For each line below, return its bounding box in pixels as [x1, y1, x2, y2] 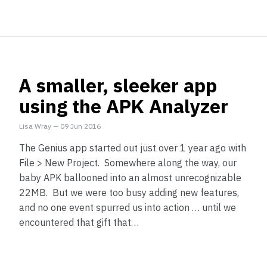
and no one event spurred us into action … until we [19, 201, 236, 213]
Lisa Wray [19, 122, 51, 131]
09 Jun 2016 [60, 122, 101, 131]
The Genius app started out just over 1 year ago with [19, 142, 246, 154]
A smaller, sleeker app [18, 73, 217, 98]
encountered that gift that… [19, 216, 139, 228]
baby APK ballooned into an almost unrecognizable [19, 172, 241, 184]
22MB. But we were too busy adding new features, [19, 187, 239, 198]
